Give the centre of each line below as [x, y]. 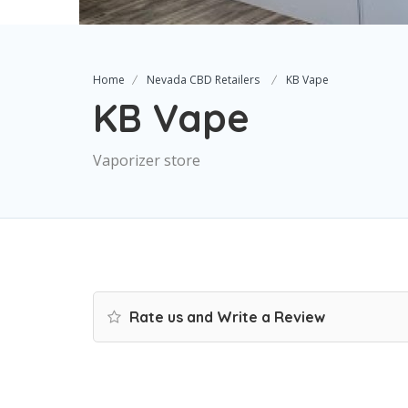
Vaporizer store [147, 160]
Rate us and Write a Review [225, 317]
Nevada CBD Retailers [203, 80]
